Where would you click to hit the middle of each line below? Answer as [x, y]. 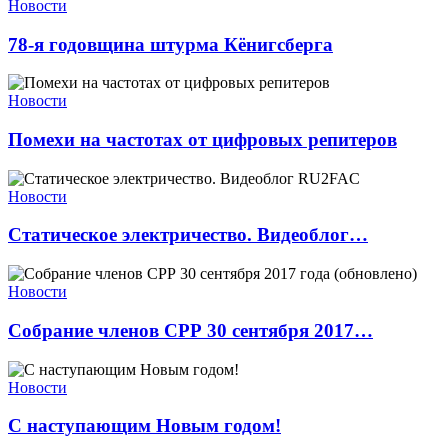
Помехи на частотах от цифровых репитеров [202, 139]
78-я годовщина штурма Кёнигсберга [170, 44]
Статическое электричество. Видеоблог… [188, 235]
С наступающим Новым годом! [144, 426]
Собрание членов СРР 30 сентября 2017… [190, 330]
